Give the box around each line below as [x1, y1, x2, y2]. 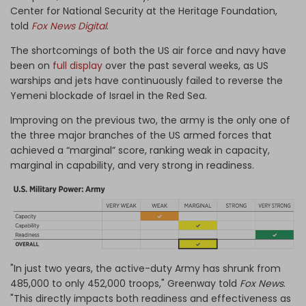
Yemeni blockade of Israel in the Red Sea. [10, 88, 207, 102]
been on [10, 58, 53, 72]
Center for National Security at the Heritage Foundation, [10, 3, 277, 18]
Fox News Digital [31, 18, 107, 33]
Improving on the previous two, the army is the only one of [10, 113, 290, 127]
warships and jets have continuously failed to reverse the [10, 73, 283, 87]
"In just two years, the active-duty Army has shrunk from [10, 262, 281, 276]
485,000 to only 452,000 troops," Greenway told [10, 277, 240, 291]
